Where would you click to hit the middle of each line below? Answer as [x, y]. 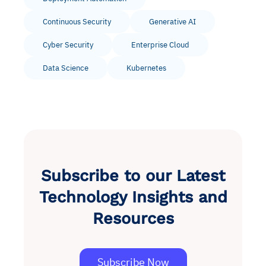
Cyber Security [68, 45]
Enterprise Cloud [160, 45]
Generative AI [172, 21]
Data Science [66, 68]
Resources [133, 218]
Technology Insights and [133, 197]
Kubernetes [146, 68]
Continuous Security [77, 21]
